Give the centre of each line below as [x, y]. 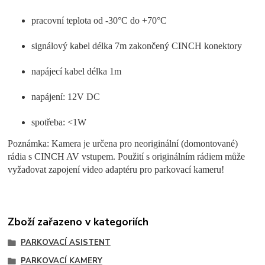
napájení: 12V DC [66, 96]
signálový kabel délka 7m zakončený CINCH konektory [137, 46]
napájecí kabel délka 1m [77, 71]
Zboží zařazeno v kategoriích [78, 222]
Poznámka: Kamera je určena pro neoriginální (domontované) [123, 143]
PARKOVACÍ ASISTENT [65, 242]
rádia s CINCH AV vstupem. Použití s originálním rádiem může [127, 156]
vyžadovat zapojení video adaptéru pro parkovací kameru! [116, 169]
